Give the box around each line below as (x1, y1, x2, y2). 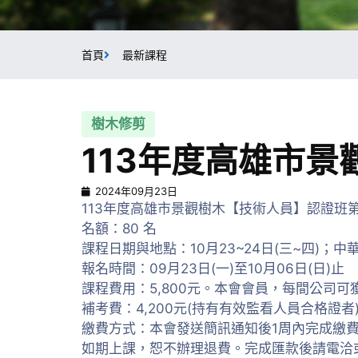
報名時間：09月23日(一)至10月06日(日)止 (82, 261, 344, 276)
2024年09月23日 (95, 185, 177, 197)
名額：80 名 (82, 221, 157, 237)
